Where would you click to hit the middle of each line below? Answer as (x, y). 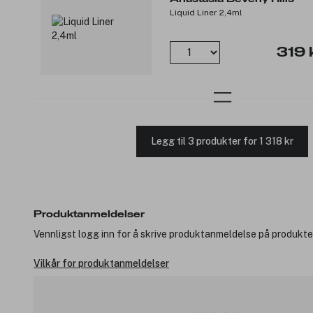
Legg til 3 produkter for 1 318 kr (222, 141)
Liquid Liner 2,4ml (206, 12)
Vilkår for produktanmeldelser (101, 263)
